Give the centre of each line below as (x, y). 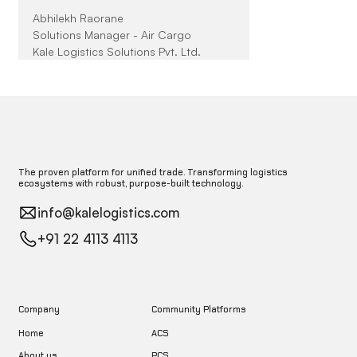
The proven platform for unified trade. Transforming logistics (153, 172)
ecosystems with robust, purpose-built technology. (130, 183)
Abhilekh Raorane (78, 18)
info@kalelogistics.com (110, 213)
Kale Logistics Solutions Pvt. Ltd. (116, 52)
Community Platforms (199, 309)
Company (39, 309)
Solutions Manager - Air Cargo (112, 35)
